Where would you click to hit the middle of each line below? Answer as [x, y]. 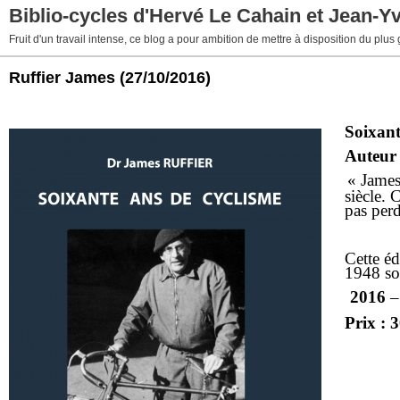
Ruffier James [62, 78]
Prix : [368, 323]
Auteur [371, 156]
